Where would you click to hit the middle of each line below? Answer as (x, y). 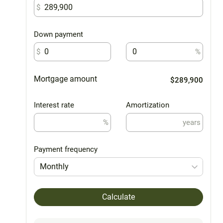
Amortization (148, 105)
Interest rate (54, 105)
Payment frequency (66, 149)
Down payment (58, 34)
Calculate (118, 197)
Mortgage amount (65, 79)
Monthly (55, 166)
